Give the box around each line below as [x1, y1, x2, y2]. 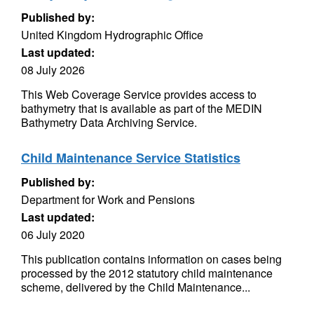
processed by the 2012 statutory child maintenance [21, 265, 273, 281]
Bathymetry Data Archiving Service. [21, 114, 197, 130]
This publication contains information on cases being [21, 251, 282, 267]
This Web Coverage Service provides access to [21, 86, 257, 102]
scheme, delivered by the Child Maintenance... [21, 279, 250, 295]
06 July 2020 [21, 226, 85, 243]
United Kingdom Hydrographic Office [21, 27, 203, 43]
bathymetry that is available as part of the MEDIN [21, 100, 262, 116]
